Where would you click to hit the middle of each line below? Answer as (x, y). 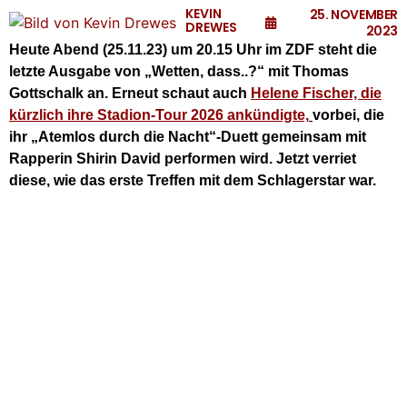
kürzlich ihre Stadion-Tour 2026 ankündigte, (159, 115)
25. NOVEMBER (353, 15)
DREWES (211, 27)
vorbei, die (348, 115)
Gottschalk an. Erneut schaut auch (130, 93)
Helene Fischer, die (316, 93)
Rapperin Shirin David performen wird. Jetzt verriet (183, 159)
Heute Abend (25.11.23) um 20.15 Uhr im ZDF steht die (193, 50)
